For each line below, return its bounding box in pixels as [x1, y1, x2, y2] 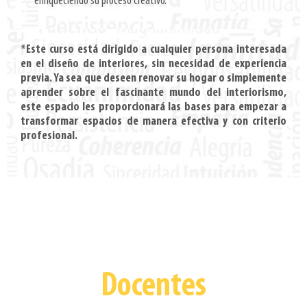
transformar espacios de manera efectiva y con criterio [21, 115, 286, 129]
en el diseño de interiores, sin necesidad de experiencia [21, 58, 286, 71]
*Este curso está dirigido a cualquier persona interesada [21, 43, 286, 57]
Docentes [101, 270, 206, 304]
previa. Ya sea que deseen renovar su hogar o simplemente [21, 72, 286, 86]
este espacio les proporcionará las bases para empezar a [21, 101, 286, 114]
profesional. [21, 130, 77, 143]
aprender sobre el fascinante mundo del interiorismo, [21, 86, 286, 100]
